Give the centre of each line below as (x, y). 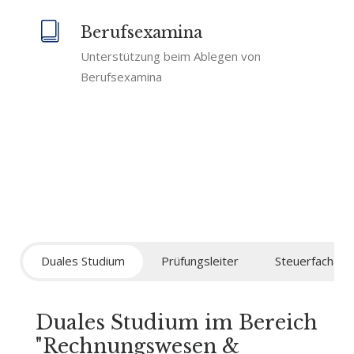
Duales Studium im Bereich (177, 323)
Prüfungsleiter (200, 261)
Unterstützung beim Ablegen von (171, 56)
